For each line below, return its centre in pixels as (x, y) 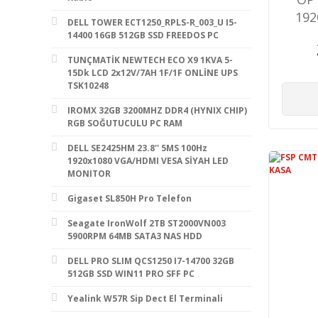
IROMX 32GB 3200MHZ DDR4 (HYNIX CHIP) (157, 110)
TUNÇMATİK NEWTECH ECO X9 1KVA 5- (150, 60)
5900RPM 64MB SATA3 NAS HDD (135, 236)
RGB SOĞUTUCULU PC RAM (125, 123)
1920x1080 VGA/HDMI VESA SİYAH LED (148, 160)
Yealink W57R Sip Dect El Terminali (145, 298)
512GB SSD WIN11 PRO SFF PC (131, 273)
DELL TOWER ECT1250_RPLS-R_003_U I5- (152, 22)
